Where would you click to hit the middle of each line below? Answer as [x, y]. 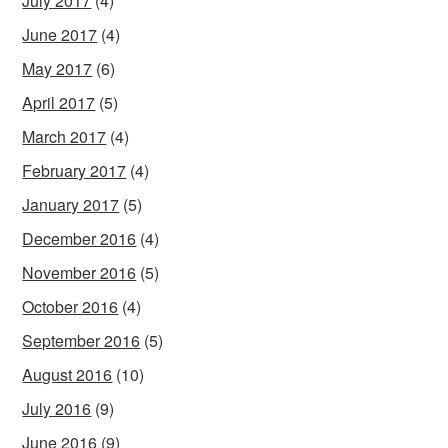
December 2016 [79, 238]
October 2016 [70, 306]
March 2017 [64, 136]
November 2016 [79, 272]
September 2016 [81, 340]
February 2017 [74, 170]
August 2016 [67, 374]
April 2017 [59, 102]
